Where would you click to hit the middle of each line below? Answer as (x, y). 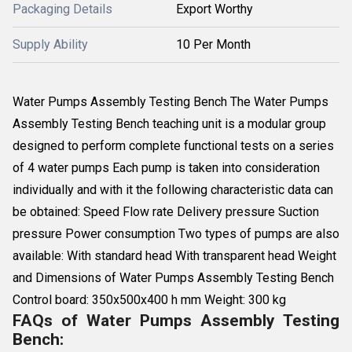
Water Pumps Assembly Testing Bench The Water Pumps (170, 102)
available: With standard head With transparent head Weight (174, 256)
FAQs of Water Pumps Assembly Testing (176, 321)
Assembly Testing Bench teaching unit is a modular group (169, 124)
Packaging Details (62, 9)
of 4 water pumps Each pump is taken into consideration (166, 168)
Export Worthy (214, 9)
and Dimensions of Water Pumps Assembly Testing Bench (173, 278)
